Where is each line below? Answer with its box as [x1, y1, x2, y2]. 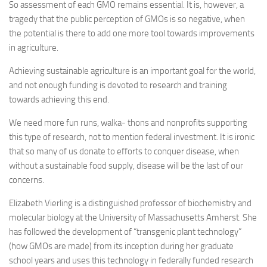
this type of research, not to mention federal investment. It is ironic [9, 132, 254, 142]
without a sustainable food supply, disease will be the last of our [9, 160, 243, 171]
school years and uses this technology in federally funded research [9, 255, 253, 266]
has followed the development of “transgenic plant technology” [9, 226, 241, 237]
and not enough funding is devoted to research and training [9, 80, 227, 91]
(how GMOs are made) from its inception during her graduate [9, 241, 234, 252]
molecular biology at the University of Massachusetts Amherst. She [9, 212, 257, 223]
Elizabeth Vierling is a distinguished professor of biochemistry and [9, 198, 252, 209]
